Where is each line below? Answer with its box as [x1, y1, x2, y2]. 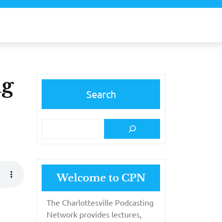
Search [86, 87, 116, 100]
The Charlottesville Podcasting [47, 197, 154, 207]
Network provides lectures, [47, 209, 142, 219]
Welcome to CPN [56, 171, 146, 184]
